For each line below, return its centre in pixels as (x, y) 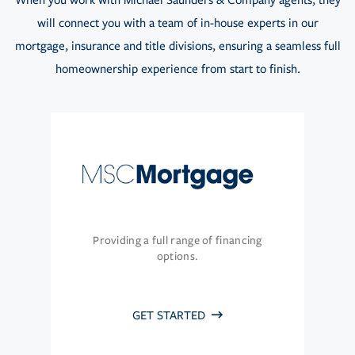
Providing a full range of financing (177, 241)
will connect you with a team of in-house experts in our (177, 23)
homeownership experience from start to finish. (177, 69)
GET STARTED (170, 316)
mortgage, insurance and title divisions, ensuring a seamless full (177, 46)
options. (177, 257)
